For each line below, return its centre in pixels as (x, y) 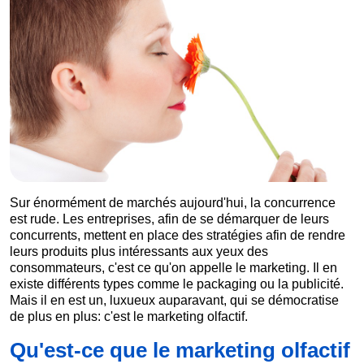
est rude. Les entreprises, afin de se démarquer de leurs (169, 219)
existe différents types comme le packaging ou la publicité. (177, 284)
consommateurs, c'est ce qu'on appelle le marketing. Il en (173, 268)
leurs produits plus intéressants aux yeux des (139, 252)
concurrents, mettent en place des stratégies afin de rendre (178, 236)
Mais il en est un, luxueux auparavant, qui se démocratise (174, 301)
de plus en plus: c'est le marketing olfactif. (129, 317)
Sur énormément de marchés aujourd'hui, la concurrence (173, 203)
